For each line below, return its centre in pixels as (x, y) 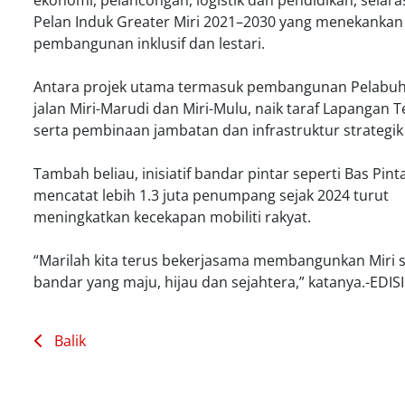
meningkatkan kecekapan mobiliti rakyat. (173, 217)
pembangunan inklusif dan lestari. (150, 43)
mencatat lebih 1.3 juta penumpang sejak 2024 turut (212, 195)
